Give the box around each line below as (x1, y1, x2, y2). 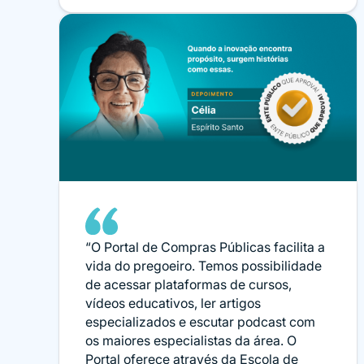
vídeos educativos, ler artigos (85, 294, 261, 311)
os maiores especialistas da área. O (85, 331, 297, 349)
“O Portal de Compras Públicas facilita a (85, 238, 325, 255)
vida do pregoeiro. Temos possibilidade (85, 257, 322, 274)
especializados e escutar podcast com (85, 313, 315, 330)
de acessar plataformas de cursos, (85, 275, 292, 292)
